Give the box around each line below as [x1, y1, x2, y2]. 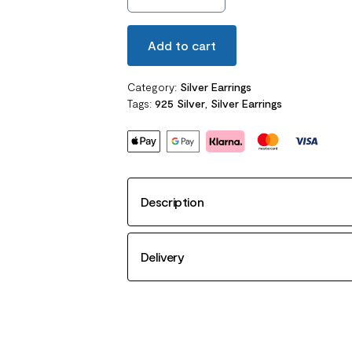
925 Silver [154, 97, 205, 110]
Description [140, 194, 204, 209]
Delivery [140, 249, 185, 264]
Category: [126, 80, 180, 93]
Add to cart [147, 38, 216, 53]
